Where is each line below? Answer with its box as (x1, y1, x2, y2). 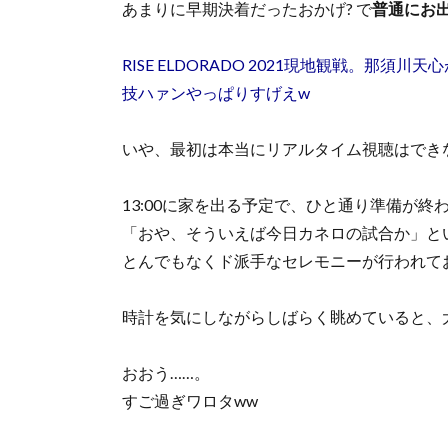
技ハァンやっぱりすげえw (122, 82, 310, 102)
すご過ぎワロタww (122, 390, 258, 410)
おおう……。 (122, 362, 210, 382)
